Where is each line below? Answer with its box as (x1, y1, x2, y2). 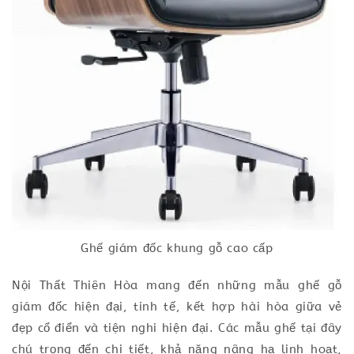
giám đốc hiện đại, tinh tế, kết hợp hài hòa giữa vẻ (12, 299, 342, 314)
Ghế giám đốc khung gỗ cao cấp (81, 240, 273, 255)
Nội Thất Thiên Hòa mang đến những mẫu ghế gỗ (12, 277, 342, 292)
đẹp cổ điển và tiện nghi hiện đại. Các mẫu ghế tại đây (12, 320, 342, 335)
